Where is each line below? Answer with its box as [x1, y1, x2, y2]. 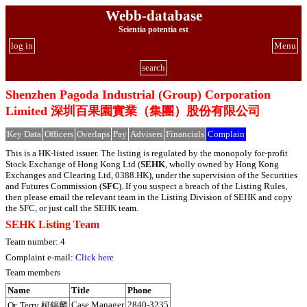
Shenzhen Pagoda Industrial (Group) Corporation [5, 88, 271, 102]
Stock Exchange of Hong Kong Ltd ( [5, 158, 140, 169]
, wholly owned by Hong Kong [165, 158, 279, 169]
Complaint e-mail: [5, 251, 75, 262]
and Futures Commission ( [5, 180, 102, 191]
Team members [5, 267, 60, 278]
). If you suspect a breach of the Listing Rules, [119, 180, 287, 191]
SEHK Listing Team [5, 219, 99, 231]
